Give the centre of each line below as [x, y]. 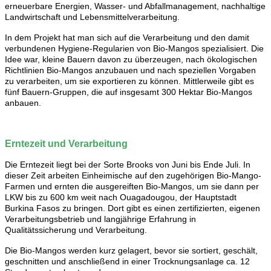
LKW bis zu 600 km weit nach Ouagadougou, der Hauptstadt [121, 197]
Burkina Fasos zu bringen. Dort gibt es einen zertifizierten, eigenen [132, 208]
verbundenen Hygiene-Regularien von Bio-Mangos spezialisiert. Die [134, 48]
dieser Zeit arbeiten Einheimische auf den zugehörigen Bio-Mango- [133, 175]
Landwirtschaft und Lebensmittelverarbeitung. [92, 17]
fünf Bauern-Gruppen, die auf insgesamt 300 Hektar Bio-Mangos [129, 92]
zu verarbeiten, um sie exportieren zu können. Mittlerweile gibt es [129, 81]
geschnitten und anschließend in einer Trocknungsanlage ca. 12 [127, 261]
